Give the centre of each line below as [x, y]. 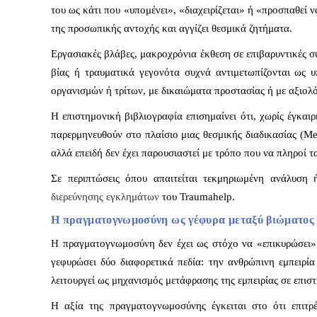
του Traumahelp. [197, 197]
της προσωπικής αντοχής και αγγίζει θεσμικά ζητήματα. [172, 29]
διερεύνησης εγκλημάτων [105, 197]
